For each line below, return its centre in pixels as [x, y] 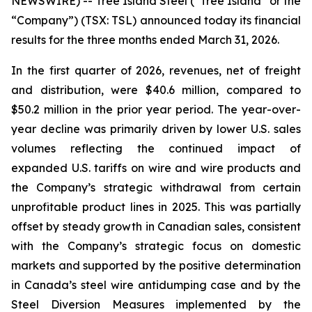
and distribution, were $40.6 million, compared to [156, 90]
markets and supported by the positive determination [156, 265]
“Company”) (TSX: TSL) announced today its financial [156, 20]
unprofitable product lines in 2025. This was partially [156, 207]
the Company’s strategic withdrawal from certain [156, 187]
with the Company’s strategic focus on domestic [156, 246]
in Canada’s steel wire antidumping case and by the [156, 285]
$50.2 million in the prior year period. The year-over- [156, 109]
